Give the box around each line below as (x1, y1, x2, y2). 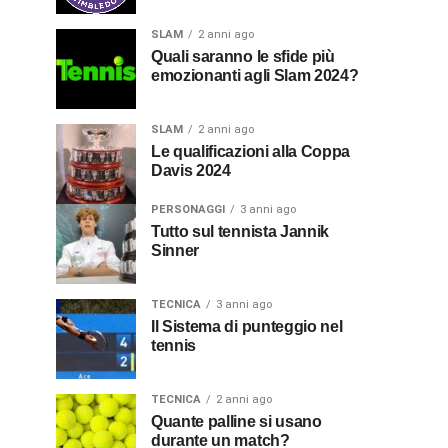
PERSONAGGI (151, 203, 225, 217)
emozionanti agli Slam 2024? (151, 67, 359, 85)
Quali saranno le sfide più (151, 48, 335, 66)
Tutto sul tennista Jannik (151, 223, 329, 241)
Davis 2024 (151, 162, 231, 180)
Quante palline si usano (151, 413, 322, 431)
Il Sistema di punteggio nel (151, 318, 343, 336)
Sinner (151, 242, 200, 260)
